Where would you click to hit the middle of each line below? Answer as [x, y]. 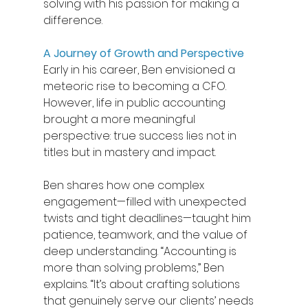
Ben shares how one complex [125, 185]
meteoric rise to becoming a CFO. [136, 86]
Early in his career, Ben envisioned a [140, 69]
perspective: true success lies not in [141, 135]
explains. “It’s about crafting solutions [143, 284]
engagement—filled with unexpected [146, 201]
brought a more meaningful [120, 119]
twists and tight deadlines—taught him [148, 218]
